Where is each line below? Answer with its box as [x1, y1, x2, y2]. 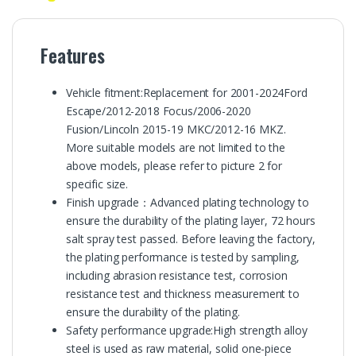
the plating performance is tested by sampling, [66, 249, 300, 265]
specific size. [66, 176, 129, 192]
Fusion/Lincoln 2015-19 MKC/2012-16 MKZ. [66, 121, 286, 137]
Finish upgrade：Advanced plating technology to [66, 194, 309, 210]
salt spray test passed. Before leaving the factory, [66, 230, 315, 246]
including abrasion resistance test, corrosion [66, 267, 288, 283]
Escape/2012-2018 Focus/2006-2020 [66, 103, 251, 118]
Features [41, 41, 105, 69]
